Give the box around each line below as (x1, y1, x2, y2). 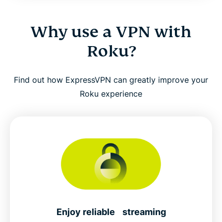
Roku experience (80, 89, 142, 99)
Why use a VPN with (31, 22, 191, 42)
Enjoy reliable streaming (56, 207, 166, 218)
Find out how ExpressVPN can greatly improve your (14, 75, 208, 85)
